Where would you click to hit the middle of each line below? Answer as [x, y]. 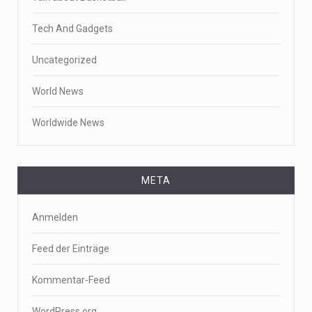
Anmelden [55, 218]
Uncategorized [64, 60]
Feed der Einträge [71, 249]
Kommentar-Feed [71, 280]
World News [58, 92]
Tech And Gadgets [72, 29]
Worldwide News [68, 123]
